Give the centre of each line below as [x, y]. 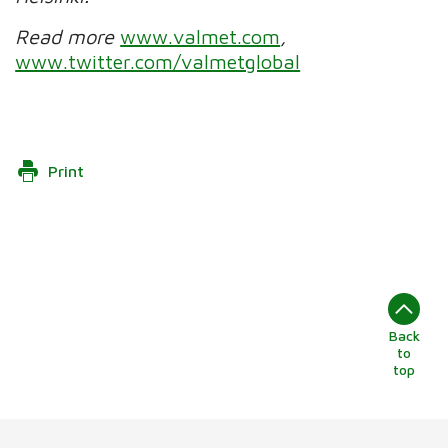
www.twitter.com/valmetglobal [158, 61]
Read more [68, 36]
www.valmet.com [200, 36]
